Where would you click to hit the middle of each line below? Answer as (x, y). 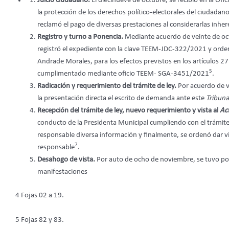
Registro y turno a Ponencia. (81, 37)
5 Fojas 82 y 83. (40, 220)
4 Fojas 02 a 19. (40, 196)
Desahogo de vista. (67, 159)
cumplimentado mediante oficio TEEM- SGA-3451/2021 (123, 74)
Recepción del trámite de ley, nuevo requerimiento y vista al (128, 110)
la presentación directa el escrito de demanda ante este (121, 98)
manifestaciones (62, 172)
